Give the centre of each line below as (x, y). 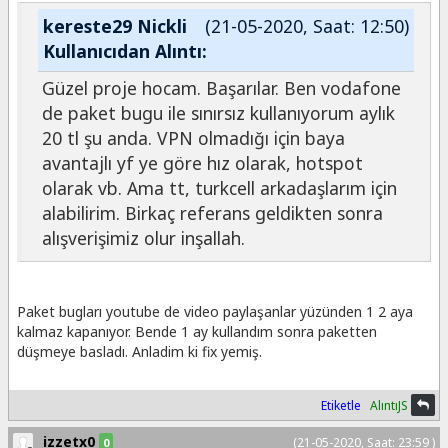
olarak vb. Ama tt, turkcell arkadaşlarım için (219, 187)
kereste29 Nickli (115, 26)
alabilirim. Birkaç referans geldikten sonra (212, 212)
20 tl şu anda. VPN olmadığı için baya (193, 137)
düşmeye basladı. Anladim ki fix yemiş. (139, 351)
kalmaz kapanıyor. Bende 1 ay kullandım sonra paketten (197, 331)
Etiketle (341, 405)
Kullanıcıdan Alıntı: (125, 51)
